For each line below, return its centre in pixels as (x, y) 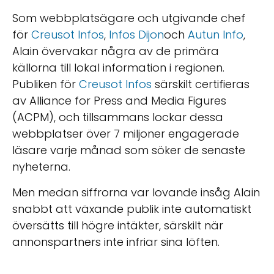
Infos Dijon (136, 35)
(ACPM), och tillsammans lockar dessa (118, 117)
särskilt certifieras (202, 84)
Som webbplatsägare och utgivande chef (129, 18)
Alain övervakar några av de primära (116, 51)
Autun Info (216, 35)
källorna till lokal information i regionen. (118, 68)
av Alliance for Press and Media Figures (119, 101)
